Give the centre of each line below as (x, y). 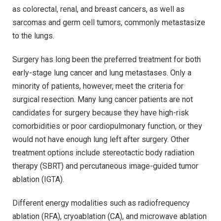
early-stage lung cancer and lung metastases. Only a (102, 73)
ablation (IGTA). (38, 179)
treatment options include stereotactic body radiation (103, 152)
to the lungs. (33, 36)
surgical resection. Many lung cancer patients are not (103, 99)
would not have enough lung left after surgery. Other (101, 139)
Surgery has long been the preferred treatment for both (107, 59)
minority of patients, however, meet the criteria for (98, 86)
